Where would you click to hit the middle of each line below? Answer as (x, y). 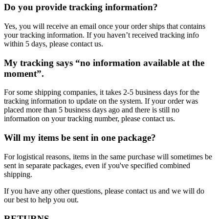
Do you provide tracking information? (81, 7)
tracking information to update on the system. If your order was (101, 101)
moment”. (24, 73)
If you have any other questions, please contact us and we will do (104, 191)
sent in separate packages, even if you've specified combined (97, 165)
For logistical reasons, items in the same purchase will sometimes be (108, 156)
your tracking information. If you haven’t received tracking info (101, 35)
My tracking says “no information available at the (104, 63)
